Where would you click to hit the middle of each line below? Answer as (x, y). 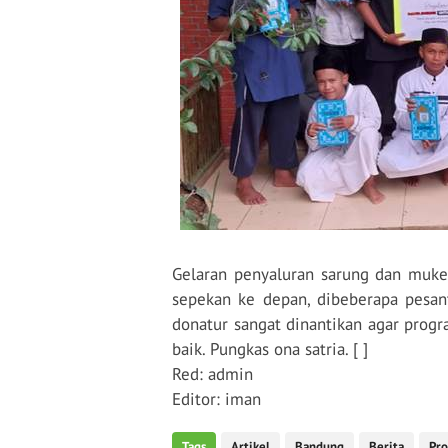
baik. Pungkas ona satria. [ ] (270, 349)
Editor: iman (216, 399)
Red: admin (212, 374)
